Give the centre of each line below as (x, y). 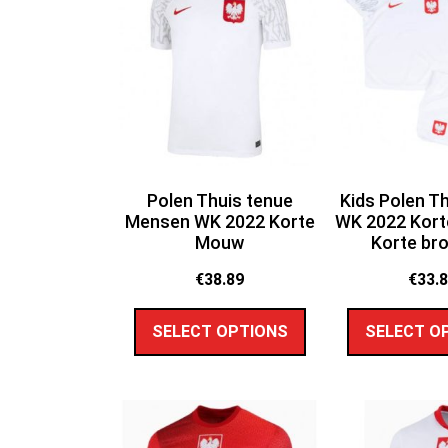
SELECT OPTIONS (219, 331)
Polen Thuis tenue (219, 201)
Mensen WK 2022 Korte (219, 222)
